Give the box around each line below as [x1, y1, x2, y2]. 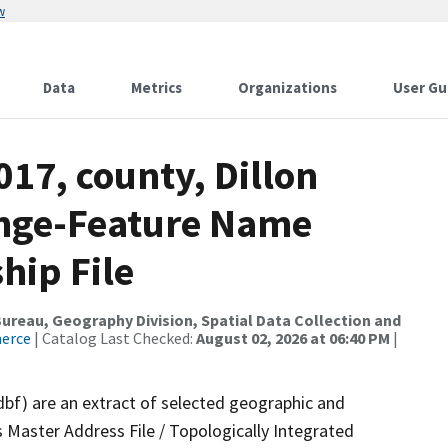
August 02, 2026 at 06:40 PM [196, 328, 390, 348]
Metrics [131, 78, 182, 97]
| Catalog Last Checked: [31, 328, 196, 348]
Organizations [238, 78, 337, 97]
